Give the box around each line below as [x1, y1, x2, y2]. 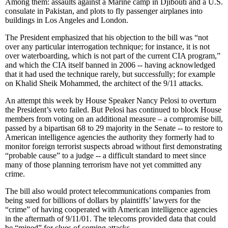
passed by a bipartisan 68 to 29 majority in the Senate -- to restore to [5, 123, 222, 132]
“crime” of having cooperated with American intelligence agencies [5, 205, 217, 214]
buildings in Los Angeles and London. [5, 15, 128, 24]
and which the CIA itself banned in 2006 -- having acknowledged [5, 60, 215, 69]
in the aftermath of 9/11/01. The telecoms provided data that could [5, 214, 216, 223]
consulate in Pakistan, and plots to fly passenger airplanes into [5, 6, 203, 15]
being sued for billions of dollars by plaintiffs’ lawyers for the [5, 195, 201, 205]
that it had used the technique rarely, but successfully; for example [5, 69, 215, 78]
